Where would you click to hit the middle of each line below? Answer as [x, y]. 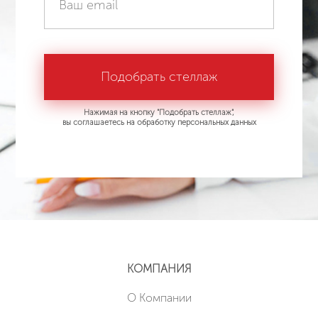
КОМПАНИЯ [159, 269]
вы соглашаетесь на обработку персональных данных [159, 123]
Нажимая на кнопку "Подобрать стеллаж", [159, 113]
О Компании [159, 298]
